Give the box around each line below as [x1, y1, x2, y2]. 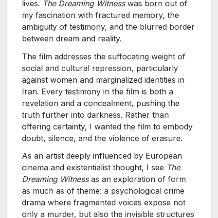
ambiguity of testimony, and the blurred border [22, 21, 195, 32]
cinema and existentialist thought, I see [22, 163, 166, 173]
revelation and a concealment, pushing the [22, 98, 180, 108]
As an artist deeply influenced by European [22, 151, 182, 161]
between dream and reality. [22, 33, 122, 43]
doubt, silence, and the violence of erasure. [22, 133, 182, 143]
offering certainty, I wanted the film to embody [22, 121, 193, 131]
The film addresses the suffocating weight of [22, 51, 185, 61]
